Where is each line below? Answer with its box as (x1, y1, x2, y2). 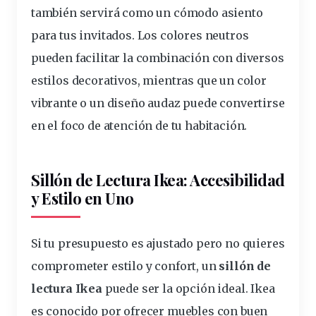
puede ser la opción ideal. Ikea (102, 281, 275, 296)
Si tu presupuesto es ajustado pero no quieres (31, 236, 285, 251)
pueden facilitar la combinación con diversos (31, 51, 284, 66)
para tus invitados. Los (31, 28, 160, 43)
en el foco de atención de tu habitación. (31, 119, 248, 133)
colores (159, 28, 202, 43)
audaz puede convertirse (145, 96, 285, 111)
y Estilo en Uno (31, 188, 134, 209)
